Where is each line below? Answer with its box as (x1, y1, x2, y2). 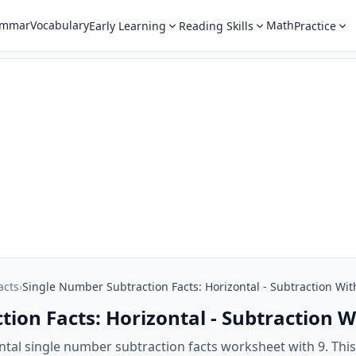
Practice (293, 18, 336, 33)
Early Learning (88, 18, 166, 33)
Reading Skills (178, 18, 253, 33)
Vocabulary (29, 17, 89, 33)
